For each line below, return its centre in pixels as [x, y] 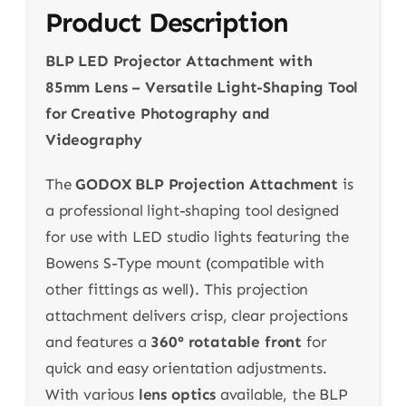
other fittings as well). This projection [177, 289]
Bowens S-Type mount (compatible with [184, 262]
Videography [94, 139]
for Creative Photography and [158, 113]
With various [92, 394]
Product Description [167, 22]
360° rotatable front [227, 341]
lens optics [177, 394]
